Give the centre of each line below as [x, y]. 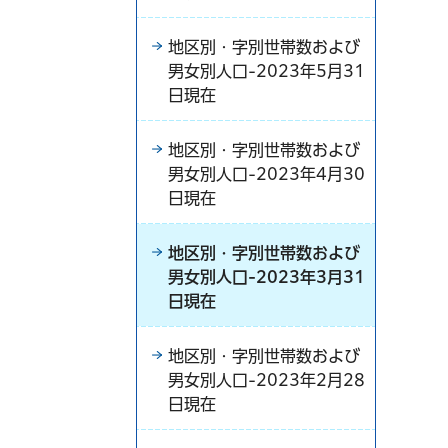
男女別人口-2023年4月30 [266, 174]
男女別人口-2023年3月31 [266, 277]
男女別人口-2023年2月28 [266, 380]
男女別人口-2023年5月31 [266, 71]
